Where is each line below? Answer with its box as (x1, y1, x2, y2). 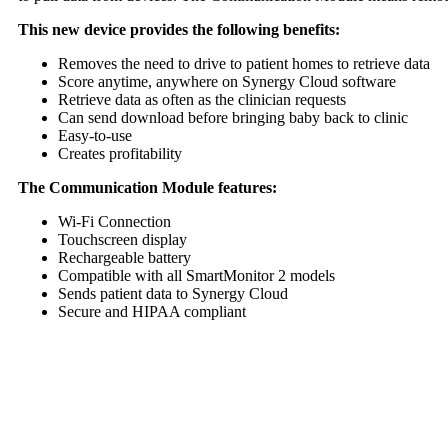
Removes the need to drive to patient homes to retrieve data (58, 54, 430, 72)
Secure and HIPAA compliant (58, 302, 246, 320)
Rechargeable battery (58, 248, 191, 266)
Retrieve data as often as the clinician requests (58, 90, 346, 108)
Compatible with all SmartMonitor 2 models (58, 266, 335, 284)
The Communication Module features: (18, 178, 277, 196)
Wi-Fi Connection (58, 212, 171, 230)
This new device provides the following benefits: (18, 20, 340, 38)
